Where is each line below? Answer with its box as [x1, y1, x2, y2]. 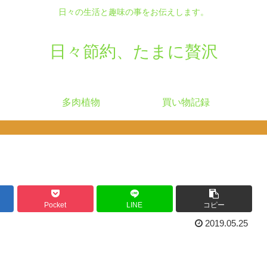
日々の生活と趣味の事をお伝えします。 [58, 7, 209, 17]
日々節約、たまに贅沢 [49, 42, 218, 61]
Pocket [44, 201, 67, 210]
